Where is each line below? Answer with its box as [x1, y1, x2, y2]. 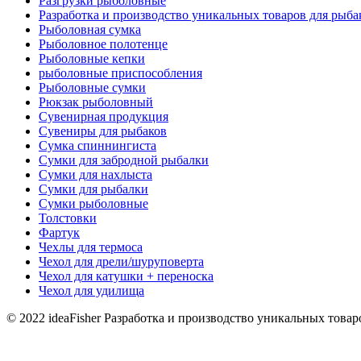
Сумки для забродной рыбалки [39, 153, 209, 168]
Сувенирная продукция [39, 110, 168, 124]
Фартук [39, 226, 80, 240]
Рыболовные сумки [39, 81, 146, 95]
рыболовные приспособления [39, 66, 202, 81]
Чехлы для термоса [39, 240, 143, 255]
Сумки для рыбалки [39, 182, 148, 197]
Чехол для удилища [39, 284, 144, 298]
